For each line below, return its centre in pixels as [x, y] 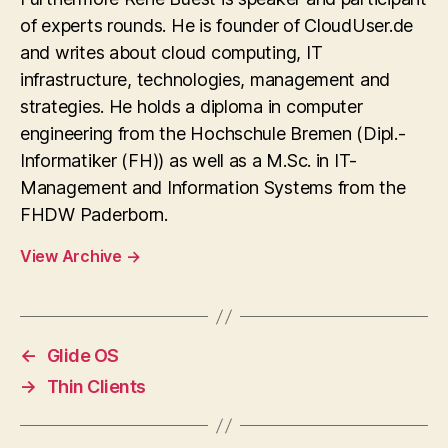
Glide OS [82, 355]
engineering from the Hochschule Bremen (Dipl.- [213, 133]
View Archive [73, 256]
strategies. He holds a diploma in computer [191, 106]
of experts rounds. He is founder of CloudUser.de [217, 25]
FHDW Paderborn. [94, 214]
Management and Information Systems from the [213, 187]
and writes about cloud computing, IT [171, 52]
